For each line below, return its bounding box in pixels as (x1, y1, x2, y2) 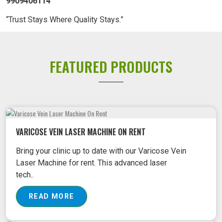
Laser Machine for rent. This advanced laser (16, 158, 167, 168)
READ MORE (29, 192, 74, 201)
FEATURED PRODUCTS (50, 56, 172, 77)
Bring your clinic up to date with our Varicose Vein (16, 146, 186, 156)
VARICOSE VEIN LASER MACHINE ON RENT (16, 126, 146, 138)
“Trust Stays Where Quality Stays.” (6, 15, 123, 24)
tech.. (16, 170, 34, 180)
